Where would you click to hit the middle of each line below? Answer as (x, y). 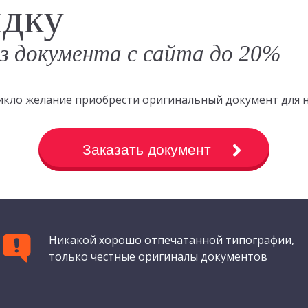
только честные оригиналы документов (158, 257)
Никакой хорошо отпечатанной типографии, (172, 240)
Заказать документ (147, 150)
